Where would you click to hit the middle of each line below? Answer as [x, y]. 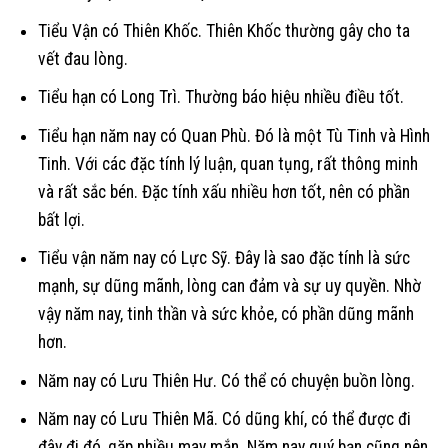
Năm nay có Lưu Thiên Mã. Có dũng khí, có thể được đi [224, 419]
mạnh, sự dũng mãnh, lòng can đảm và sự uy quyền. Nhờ [229, 286]
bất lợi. [61, 219]
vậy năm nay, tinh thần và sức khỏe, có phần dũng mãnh [225, 314]
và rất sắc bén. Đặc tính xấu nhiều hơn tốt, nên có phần [223, 191]
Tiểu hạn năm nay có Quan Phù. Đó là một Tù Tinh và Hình [233, 135]
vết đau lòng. [82, 58]
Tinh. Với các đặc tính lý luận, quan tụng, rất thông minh [227, 163]
